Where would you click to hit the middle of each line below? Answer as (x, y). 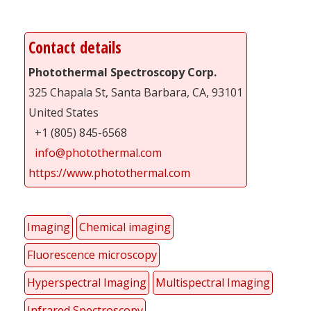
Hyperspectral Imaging (87, 282)
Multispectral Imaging (213, 282)
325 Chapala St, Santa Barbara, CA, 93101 (136, 92)
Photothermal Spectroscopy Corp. (123, 72)
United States (64, 112)
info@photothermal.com (98, 152)
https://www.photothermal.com (109, 173)
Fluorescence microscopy (92, 254)
